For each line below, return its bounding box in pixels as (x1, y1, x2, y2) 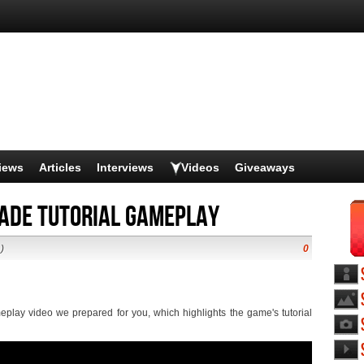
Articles (39, 161, 81, 174)
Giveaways (235, 161, 295, 174)
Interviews (97, 161, 154, 174)
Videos (181, 161, 219, 174)
